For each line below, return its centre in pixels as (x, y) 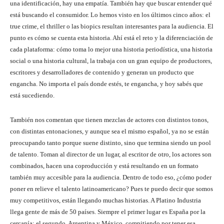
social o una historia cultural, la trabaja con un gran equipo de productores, (111, 61)
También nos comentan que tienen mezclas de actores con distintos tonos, (109, 120)
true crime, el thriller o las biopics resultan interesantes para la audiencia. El (112, 26)
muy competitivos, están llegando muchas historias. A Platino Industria (105, 200)
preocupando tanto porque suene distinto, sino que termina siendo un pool (110, 143)
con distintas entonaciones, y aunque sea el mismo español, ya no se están (109, 131)
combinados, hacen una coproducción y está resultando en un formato (104, 166)
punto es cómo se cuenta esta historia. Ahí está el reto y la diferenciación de (111, 38)
